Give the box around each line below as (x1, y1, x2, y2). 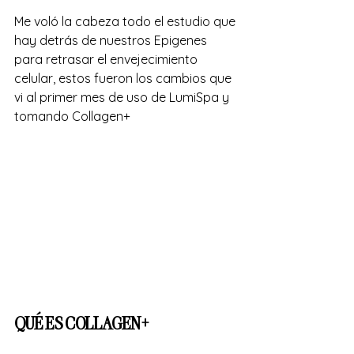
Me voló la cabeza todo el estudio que (14, 13, 239, 29)
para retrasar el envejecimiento (14, 51, 201, 67)
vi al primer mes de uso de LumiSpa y (14, 88, 232, 105)
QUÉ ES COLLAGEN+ (14, 311, 152, 333)
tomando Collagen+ (14, 107, 134, 124)
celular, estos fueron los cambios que (14, 70, 235, 86)
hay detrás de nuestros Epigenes (14, 32, 210, 48)
